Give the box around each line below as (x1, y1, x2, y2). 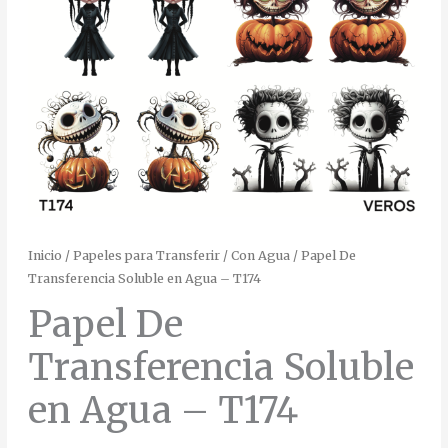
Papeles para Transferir (72, 248, 220, 264)
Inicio (27, 248, 62, 264)
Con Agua (230, 248, 290, 264)
